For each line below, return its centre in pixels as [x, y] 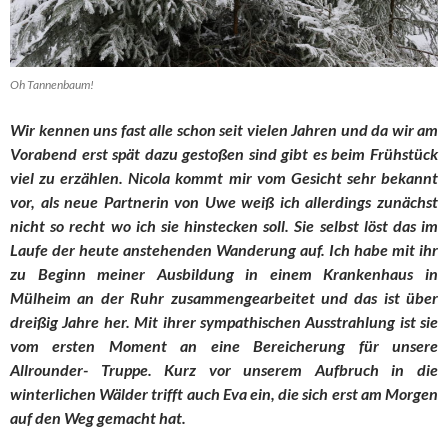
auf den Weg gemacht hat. [98, 418]
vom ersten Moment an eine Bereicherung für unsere [224, 346]
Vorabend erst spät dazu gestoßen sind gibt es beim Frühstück [224, 154]
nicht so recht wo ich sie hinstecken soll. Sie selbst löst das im [224, 226]
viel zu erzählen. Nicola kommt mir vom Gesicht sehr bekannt [224, 178]
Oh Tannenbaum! [52, 85]
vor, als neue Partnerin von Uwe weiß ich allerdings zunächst [224, 202]
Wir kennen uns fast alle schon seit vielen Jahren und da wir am [224, 130]
